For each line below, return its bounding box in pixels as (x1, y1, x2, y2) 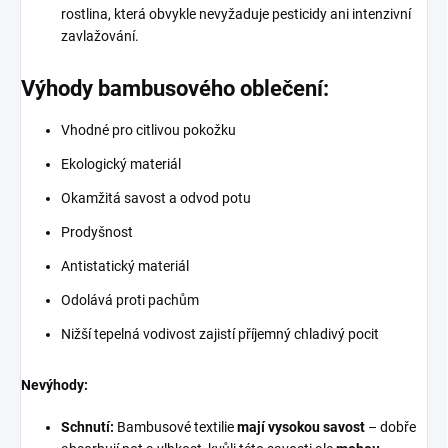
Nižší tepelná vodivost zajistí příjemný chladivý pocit (61, 325, 379, 342)
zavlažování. (61, 27, 139, 44)
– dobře (365, 418, 416, 435)
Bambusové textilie (114, 418, 237, 435)
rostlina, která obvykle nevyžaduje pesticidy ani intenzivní (61, 5, 411, 22)
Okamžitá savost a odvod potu (61, 189, 251, 206)
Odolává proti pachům (61, 291, 199, 308)
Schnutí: (61, 418, 114, 435)
